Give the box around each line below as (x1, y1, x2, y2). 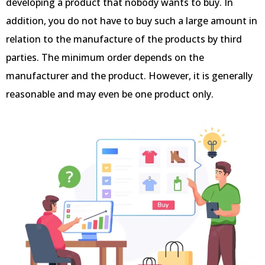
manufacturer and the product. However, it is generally (6, 69, 253, 83)
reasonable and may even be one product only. (6, 88, 214, 101)
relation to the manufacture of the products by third (6, 33, 242, 46)
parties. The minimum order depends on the (6, 51, 204, 64)
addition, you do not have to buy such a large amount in (6, 14, 257, 28)
